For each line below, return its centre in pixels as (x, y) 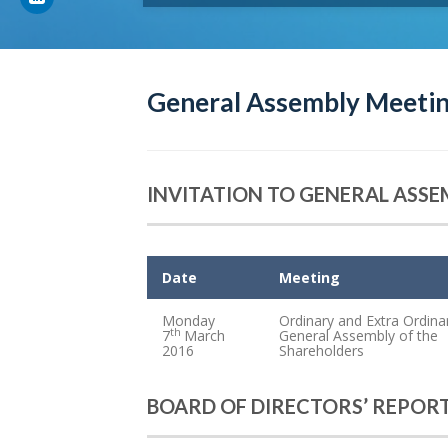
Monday (188, 321)
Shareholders (321, 351)
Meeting (309, 278)
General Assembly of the (358, 336)
